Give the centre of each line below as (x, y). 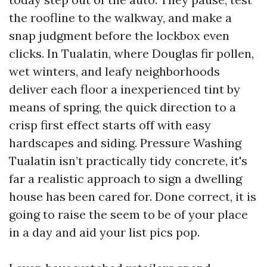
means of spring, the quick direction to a (122, 107)
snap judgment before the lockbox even (119, 35)
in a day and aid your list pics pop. (104, 232)
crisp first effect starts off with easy (110, 125)
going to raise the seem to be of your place (128, 214)
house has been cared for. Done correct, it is (133, 196)
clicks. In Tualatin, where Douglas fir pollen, (131, 53)
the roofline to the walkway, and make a (120, 18)
